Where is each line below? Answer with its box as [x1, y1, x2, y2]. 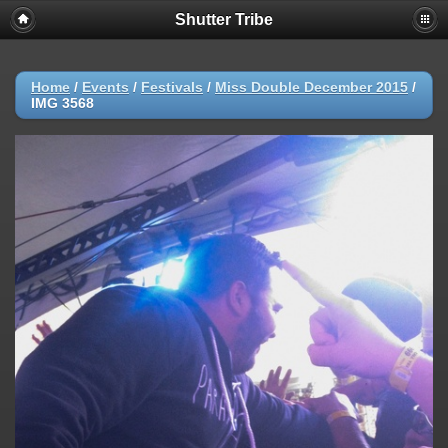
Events [82, 79, 129, 95]
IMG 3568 [31, 95, 94, 111]
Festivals [141, 79, 203, 95]
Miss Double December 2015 [215, 79, 408, 95]
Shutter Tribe [175, 11, 273, 28]
